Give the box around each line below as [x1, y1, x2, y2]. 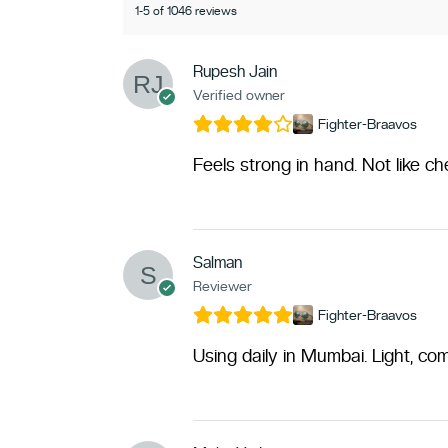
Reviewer [192, 277, 252, 294]
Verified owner [192, 86, 285, 103]
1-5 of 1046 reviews [134, 3, 237, 18]
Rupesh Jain [192, 61, 277, 81]
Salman [192, 252, 242, 272]
